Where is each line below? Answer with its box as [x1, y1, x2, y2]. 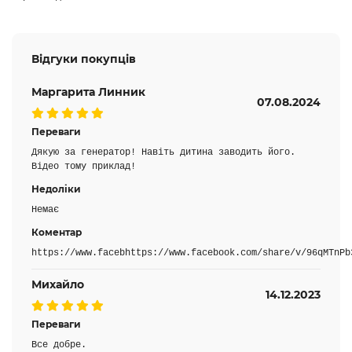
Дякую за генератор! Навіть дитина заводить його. [31, 147, 295, 158]
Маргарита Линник [31, 85, 145, 99]
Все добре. [31, 339, 86, 350]
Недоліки [31, 183, 81, 195]
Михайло [31, 277, 84, 291]
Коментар [31, 226, 82, 238]
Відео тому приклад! [31, 161, 136, 172]
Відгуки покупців [31, 52, 136, 66]
